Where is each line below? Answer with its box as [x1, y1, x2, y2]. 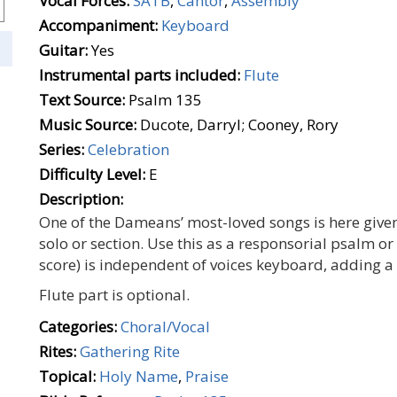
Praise [185, 366, 229, 386]
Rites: [39, 341, 76, 362]
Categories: [39, 316, 117, 337]
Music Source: [39, 114, 136, 135]
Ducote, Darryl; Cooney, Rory [140, 114, 339, 135]
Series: [39, 139, 84, 160]
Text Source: [39, 90, 125, 110]
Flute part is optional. [39, 284, 197, 305]
